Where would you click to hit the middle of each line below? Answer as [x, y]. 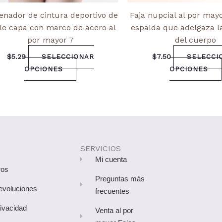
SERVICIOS [100, 148]
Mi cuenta [111, 159]
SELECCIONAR [68, 56]
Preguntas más [120, 178]
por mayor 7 [50, 40]
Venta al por [114, 210]
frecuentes [112, 191]
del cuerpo [195, 40]
